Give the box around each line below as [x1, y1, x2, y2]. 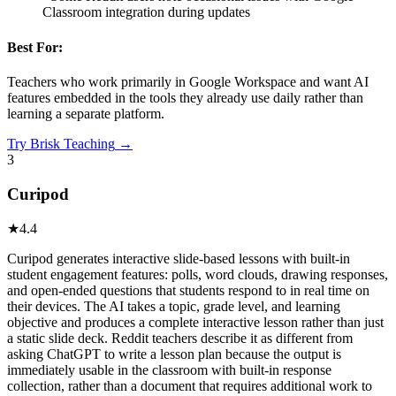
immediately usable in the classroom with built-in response [7, 362, 331, 378]
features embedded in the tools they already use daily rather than [7, 89, 363, 105]
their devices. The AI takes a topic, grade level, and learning [7, 299, 340, 315]
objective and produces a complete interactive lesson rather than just [7, 315, 384, 331]
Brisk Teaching [30, 135, 115, 151]
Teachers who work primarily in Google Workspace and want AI [7, 73, 369, 89]
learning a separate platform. [7, 105, 164, 121]
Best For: [7, 39, 63, 55]
